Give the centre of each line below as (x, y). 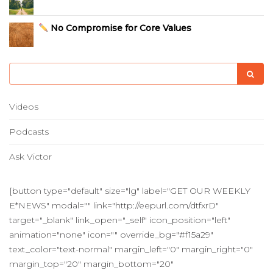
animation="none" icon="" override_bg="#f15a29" (111, 235)
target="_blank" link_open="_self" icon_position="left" (120, 220)
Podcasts (29, 132)
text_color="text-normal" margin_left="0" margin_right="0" (131, 249)
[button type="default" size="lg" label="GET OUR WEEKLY (130, 191)
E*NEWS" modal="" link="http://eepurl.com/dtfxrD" (114, 205)
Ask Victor (30, 157)
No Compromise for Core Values (119, 28)
